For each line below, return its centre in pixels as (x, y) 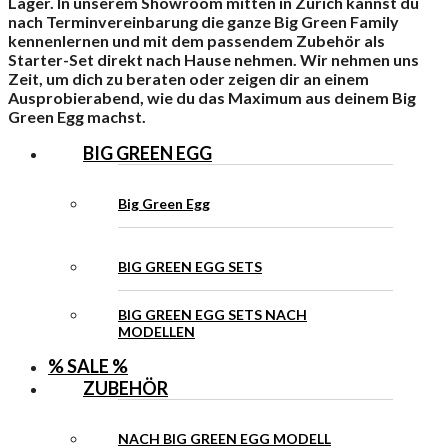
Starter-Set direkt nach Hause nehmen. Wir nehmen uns (213, 59)
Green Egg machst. (77, 116)
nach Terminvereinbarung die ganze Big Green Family (203, 21)
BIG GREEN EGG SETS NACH (212, 314)
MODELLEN (156, 331)
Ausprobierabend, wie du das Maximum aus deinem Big (212, 97)
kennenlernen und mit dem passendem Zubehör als (196, 40)
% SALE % (88, 365)
